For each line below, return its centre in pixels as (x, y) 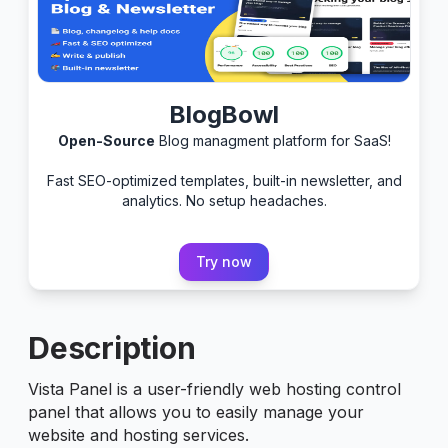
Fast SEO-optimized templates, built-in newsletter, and (224, 180)
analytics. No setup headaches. (224, 200)
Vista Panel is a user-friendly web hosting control (214, 388)
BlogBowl (224, 114)
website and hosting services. (138, 434)
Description (112, 347)
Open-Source (106, 140)
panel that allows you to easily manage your (196, 411)
